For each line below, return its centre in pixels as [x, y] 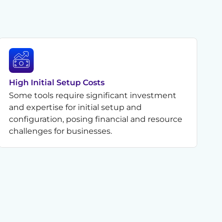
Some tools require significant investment [92, 95]
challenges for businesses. [60, 131]
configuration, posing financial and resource [95, 119]
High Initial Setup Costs [56, 82]
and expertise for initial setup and [75, 107]
